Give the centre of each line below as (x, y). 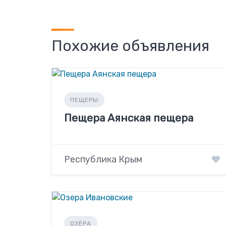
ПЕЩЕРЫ (84, 100)
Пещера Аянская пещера (129, 118)
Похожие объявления (130, 46)
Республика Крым (103, 160)
